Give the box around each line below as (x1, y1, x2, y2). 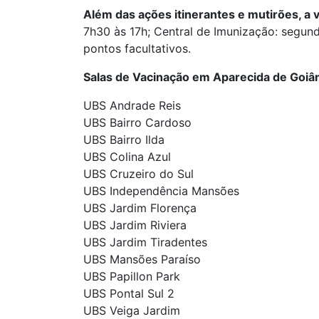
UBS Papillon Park (83, 269, 180, 284)
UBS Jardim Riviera (83, 218, 187, 233)
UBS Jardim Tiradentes (83, 235, 207, 250)
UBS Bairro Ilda (83, 132, 164, 147)
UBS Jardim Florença (83, 201, 197, 216)
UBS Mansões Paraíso (83, 252, 201, 267)
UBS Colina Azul (83, 150, 171, 164)
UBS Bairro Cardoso (83, 115, 192, 130)
